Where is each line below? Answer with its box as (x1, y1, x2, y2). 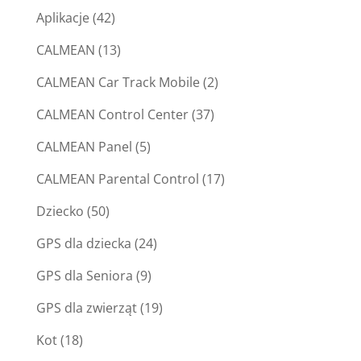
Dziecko (35, 202, 84, 221)
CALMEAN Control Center (35, 106, 189, 124)
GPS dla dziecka (35, 234, 131, 253)
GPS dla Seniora (35, 267, 133, 285)
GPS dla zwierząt (35, 299, 137, 317)
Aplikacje (35, 9, 89, 27)
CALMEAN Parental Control (35, 170, 199, 189)
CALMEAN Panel (35, 138, 132, 156)
